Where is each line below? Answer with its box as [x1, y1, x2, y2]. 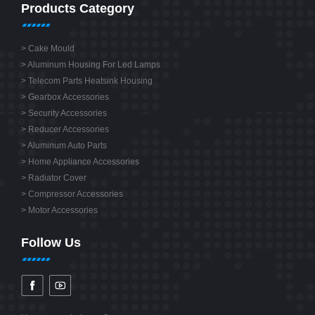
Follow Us [21, 235, 81, 250]
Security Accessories [28, 108, 107, 118]
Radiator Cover [28, 172, 86, 183]
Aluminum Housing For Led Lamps [27, 59, 160, 70]
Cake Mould [28, 43, 75, 53]
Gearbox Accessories [28, 91, 109, 102]
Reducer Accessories [28, 124, 109, 134]
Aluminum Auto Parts [27, 140, 107, 150]
